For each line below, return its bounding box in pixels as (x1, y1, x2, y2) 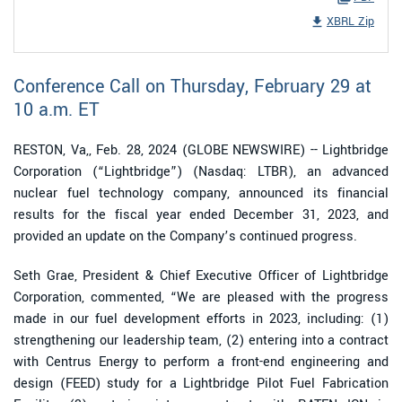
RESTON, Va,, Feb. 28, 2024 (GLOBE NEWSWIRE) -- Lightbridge (13, 140, 389, 160)
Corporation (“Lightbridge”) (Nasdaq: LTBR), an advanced (13, 162, 389, 181)
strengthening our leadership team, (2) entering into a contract (13, 330, 389, 350)
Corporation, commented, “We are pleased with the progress (13, 287, 389, 307)
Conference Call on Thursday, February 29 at (13, 73, 371, 100)
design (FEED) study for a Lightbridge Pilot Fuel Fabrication (13, 373, 389, 393)
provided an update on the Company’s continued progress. (13, 226, 357, 246)
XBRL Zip (327, 13, 374, 30)
